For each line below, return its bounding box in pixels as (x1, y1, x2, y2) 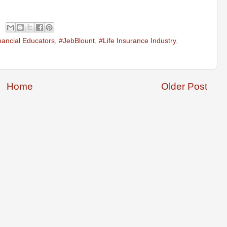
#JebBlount (59, 36, 95, 45)
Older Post (161, 81, 207, 92)
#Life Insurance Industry (99, 36, 176, 45)
